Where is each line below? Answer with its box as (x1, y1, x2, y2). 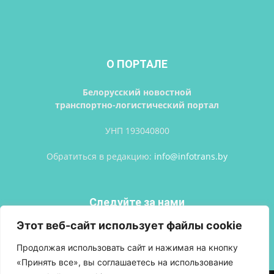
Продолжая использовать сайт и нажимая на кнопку (17, 242, 238, 253)
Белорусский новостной (83, 86, 191, 98)
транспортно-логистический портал (55, 99, 219, 111)
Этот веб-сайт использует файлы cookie (17, 219, 242, 232)
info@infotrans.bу (154, 150, 228, 162)
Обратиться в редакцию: (46, 150, 154, 162)
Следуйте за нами (89, 196, 185, 209)
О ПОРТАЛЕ (106, 57, 168, 70)
